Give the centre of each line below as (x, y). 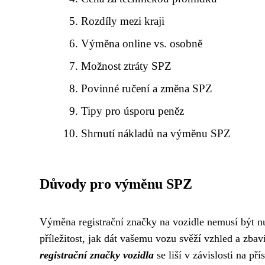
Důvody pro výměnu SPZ (116, 184)
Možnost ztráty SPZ (127, 66)
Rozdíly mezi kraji (123, 21)
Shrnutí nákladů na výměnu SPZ (156, 133)
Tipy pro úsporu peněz (133, 111)
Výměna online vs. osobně (142, 43)
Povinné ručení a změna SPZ (147, 88)
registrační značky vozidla (97, 255)
